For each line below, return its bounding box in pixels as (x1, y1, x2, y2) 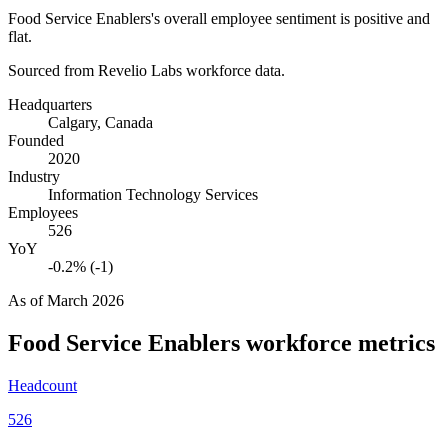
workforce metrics (240, 329, 435, 356)
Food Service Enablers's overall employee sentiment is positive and (8, 9, 430, 27)
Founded (8, 131, 64, 149)
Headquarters (8, 95, 92, 113)
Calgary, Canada (48, 113, 153, 131)
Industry (8, 167, 60, 185)
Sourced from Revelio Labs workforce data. (8, 61, 285, 79)
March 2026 (47, 291, 124, 309)
